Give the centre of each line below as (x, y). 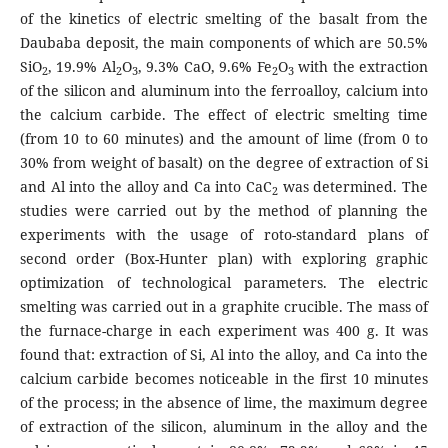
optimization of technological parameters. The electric (224, 283)
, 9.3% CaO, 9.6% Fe (204, 67)
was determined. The (353, 187)
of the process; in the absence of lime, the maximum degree (224, 403)
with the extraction (361, 67)
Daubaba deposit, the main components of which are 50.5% (224, 43)
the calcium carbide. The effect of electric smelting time (224, 115)
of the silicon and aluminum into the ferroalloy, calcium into (224, 91)
